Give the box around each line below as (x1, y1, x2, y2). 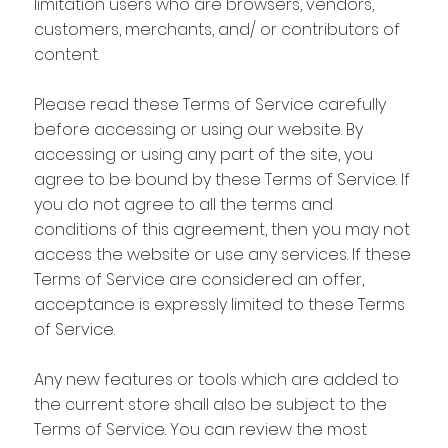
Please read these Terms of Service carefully (33, 92, 386, 116)
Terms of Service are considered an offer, (33, 267, 364, 291)
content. (33, 42, 99, 66)
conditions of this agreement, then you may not (33, 217, 410, 241)
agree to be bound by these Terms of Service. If (33, 167, 410, 191)
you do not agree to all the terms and (33, 192, 333, 216)
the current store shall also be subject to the (33, 392, 387, 416)
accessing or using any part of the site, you (33, 142, 373, 166)
